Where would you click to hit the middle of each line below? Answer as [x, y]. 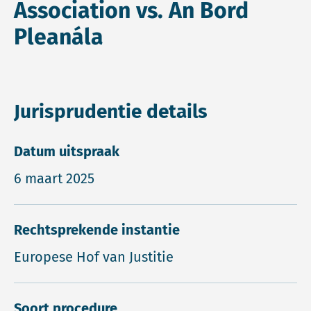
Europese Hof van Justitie [94, 257]
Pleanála [59, 37]
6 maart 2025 [54, 178]
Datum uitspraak [67, 151]
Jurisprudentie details [111, 111]
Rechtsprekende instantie [97, 230]
